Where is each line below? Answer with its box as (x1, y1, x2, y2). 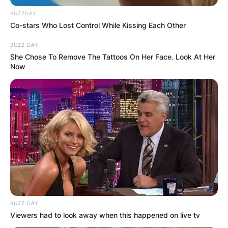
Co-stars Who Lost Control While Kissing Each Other (10, 21, 186, 30)
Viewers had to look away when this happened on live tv (10, 211, 200, 220)
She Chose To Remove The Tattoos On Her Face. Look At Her (10, 52, 215, 62)
